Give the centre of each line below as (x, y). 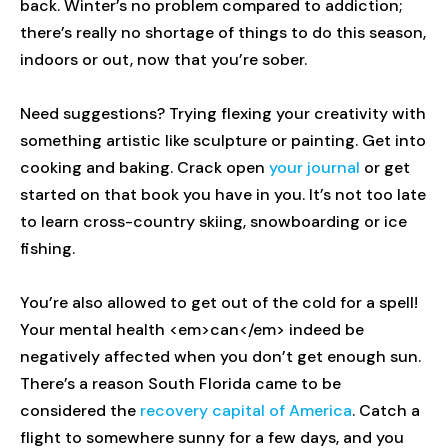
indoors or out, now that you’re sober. (163, 60)
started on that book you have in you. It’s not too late (223, 195)
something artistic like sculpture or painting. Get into (223, 141)
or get (385, 168)
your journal (314, 168)
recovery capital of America (246, 411)
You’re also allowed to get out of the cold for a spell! (219, 303)
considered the (80, 411)
